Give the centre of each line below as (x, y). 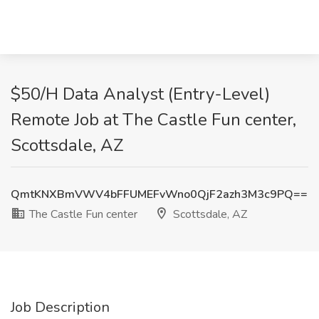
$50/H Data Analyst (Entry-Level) (140, 94)
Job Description (60, 307)
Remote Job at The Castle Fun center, (153, 120)
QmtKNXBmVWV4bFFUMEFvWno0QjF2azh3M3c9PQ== (159, 194)
